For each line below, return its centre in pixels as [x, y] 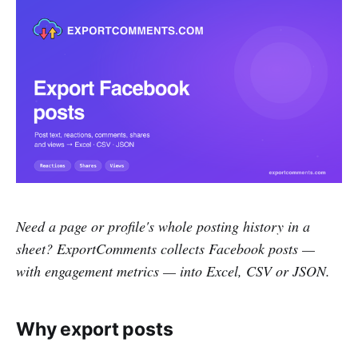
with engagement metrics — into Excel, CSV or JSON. [173, 270]
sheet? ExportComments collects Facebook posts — [165, 248]
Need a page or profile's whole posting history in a [163, 226]
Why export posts [95, 329]
